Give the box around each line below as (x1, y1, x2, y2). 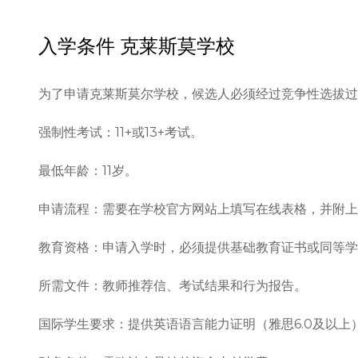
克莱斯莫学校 (120, 34, 235, 58)
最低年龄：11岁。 (38, 163, 137, 179)
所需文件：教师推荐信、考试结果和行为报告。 (38, 278, 307, 294)
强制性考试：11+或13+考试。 (38, 125, 203, 141)
